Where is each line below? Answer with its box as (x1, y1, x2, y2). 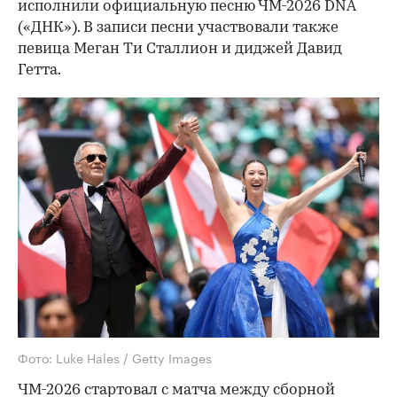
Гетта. (18, 62, 61, 78)
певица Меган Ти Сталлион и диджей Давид (18, 41, 342, 57)
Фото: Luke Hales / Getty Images (18, 346, 212, 367)
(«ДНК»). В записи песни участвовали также (18, 19, 339, 35)
